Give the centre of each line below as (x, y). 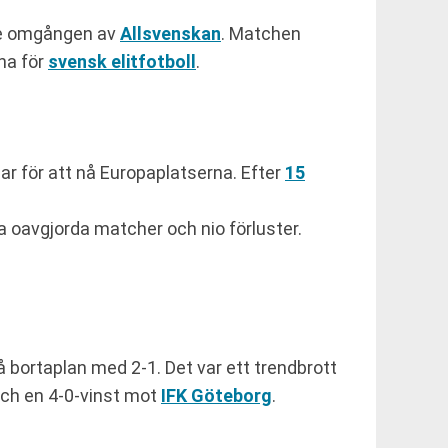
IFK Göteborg (216, 396)
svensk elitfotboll (122, 62)
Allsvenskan (170, 34)
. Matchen (261, 34)
